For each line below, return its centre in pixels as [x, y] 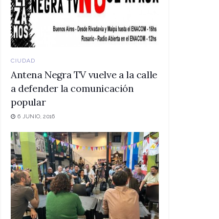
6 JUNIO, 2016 [36, 116]
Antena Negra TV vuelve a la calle [84, 74]
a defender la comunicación [72, 88]
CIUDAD [23, 60]
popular [28, 102]
